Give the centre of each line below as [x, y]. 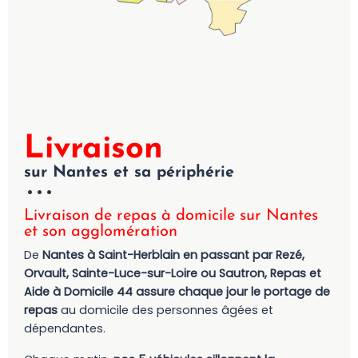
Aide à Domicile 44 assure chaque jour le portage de [177, 291]
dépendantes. [65, 328]
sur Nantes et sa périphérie [129, 172]
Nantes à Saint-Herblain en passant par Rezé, [173, 255]
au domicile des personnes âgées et [165, 310]
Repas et [296, 273]
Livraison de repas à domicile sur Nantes [171, 215]
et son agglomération [101, 231]
